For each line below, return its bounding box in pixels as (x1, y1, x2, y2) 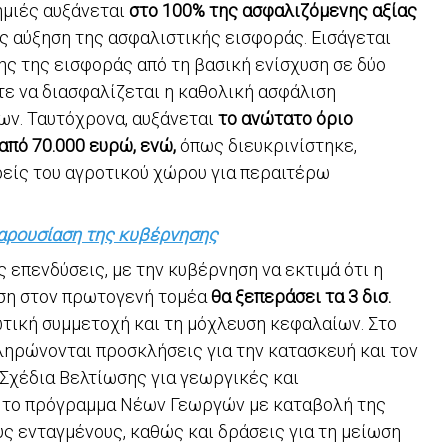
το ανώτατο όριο (218, 107, 353, 129)
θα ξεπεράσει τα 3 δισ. (207, 285, 391, 307)
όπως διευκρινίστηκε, (176, 134, 357, 156)
